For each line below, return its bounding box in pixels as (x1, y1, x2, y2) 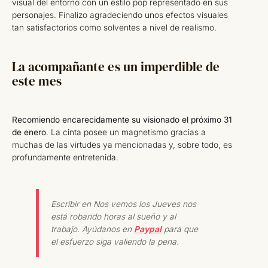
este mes (12, 72, 62, 90)
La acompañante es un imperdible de (12, 58, 220, 75)
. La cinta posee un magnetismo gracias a (46, 127, 206, 137)
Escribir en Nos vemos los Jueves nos (51, 199, 196, 209)
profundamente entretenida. (12, 152, 118, 162)
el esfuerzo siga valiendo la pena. (51, 237, 179, 246)
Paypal (134, 224, 162, 234)
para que (162, 224, 198, 234)
